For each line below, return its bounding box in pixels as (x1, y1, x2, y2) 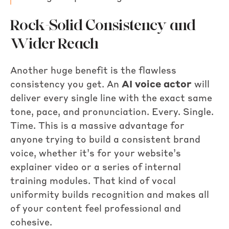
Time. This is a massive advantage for (10, 121, 185, 131)
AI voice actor (122, 80, 192, 89)
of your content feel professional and (10, 204, 181, 214)
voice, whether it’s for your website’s (10, 149, 181, 158)
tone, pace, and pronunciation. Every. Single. (10, 107, 214, 117)
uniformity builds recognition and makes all (10, 190, 209, 200)
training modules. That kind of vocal (10, 176, 176, 186)
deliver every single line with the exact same (10, 94, 212, 103)
